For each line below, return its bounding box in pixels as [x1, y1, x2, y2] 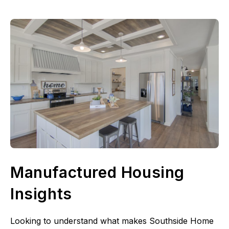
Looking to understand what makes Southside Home [10, 216, 214, 226]
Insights [10, 185, 72, 203]
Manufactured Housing [10, 163, 185, 182]
